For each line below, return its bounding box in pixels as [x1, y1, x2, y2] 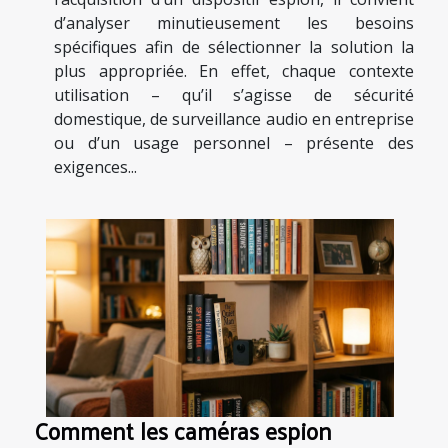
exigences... [54, 155, 137, 178]
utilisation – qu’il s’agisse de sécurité [54, 83, 414, 106]
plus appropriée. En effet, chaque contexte [54, 59, 414, 82]
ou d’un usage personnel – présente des [54, 131, 414, 154]
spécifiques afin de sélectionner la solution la [54, 35, 414, 58]
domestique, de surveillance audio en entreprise [54, 107, 414, 130]
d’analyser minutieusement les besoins [54, 11, 414, 34]
